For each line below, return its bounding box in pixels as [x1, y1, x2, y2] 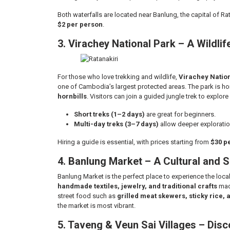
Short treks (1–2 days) [74, 110, 145, 118]
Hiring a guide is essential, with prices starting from [57, 138, 210, 146]
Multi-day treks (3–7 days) [74, 120, 159, 128]
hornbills [57, 92, 87, 100]
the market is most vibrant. [57, 202, 136, 209]
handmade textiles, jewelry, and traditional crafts [57, 182, 217, 190]
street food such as [57, 192, 117, 200]
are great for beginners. [145, 110, 216, 118]
